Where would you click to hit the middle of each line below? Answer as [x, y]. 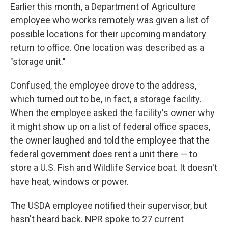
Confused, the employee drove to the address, [103, 85]
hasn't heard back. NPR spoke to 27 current [97, 219]
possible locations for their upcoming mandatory [108, 34]
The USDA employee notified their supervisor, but [109, 205]
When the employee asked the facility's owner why [112, 113]
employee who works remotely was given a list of [110, 20]
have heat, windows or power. [69, 181]
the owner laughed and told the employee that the [110, 140]
